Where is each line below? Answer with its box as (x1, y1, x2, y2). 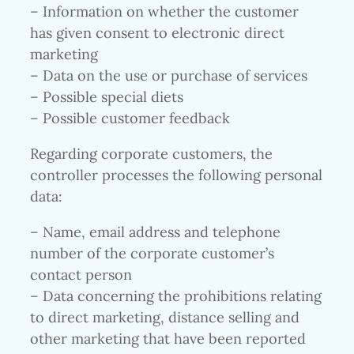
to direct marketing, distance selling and (30, 308, 299, 327)
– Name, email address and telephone (30, 223, 281, 242)
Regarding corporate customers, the (30, 145, 273, 164)
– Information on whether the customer (30, 2, 299, 21)
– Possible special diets (30, 87, 183, 106)
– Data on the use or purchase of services (30, 66, 307, 85)
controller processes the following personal (30, 166, 322, 185)
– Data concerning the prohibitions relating (30, 287, 322, 306)
